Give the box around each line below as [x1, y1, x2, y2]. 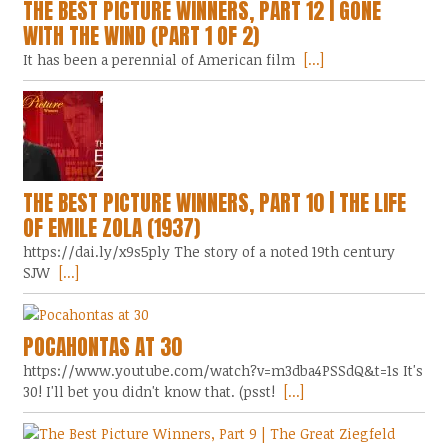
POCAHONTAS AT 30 [23, 330, 183, 363]
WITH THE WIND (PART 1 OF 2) [23, 19, 260, 52]
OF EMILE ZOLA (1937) [23, 211, 201, 244]
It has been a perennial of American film [23, 49, 296, 69]
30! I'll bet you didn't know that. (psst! [23, 381, 276, 401]
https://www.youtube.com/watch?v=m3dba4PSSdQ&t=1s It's [23, 360, 424, 380]
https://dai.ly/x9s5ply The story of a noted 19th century [23, 241, 396, 261]
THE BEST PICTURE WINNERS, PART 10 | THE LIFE [23, 186, 407, 219]
